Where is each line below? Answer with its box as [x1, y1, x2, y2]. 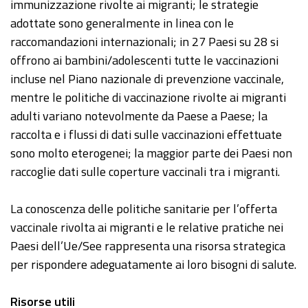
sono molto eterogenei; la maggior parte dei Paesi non [10, 144, 292, 163]
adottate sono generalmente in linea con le [10, 14, 234, 33]
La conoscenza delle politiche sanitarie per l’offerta [10, 199, 277, 219]
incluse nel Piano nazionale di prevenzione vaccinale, [10, 69, 284, 89]
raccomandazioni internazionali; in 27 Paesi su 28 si [10, 32, 278, 52]
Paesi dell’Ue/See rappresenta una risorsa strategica [10, 236, 285, 256]
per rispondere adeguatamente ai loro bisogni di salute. [10, 255, 296, 274]
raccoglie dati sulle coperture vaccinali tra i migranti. [10, 162, 280, 181]
